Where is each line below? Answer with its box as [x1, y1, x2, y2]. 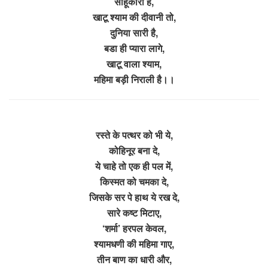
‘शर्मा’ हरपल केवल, [102, 221, 166, 235]
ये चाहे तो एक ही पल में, [95, 159, 173, 173]
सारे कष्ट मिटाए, [106, 205, 162, 220]
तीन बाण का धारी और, [96, 252, 172, 266]
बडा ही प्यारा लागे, [103, 41, 165, 55]
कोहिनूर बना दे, [108, 143, 160, 157]
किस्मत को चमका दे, [99, 174, 169, 188]
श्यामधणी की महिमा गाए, [94, 236, 174, 251]
